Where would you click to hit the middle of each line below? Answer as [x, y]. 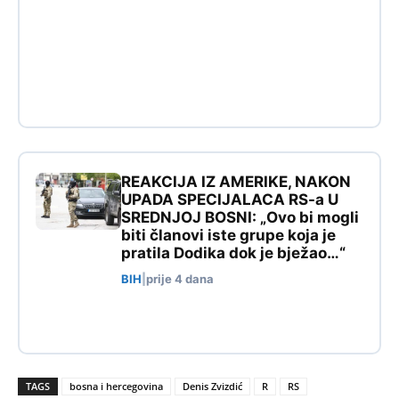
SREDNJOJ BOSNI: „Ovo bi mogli [240, 218]
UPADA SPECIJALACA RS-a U [230, 200]
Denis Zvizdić [212, 387]
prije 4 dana [180, 279]
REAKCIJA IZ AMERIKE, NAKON [236, 182]
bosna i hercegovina [116, 387]
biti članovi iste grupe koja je [228, 236]
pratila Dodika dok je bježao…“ [233, 253]
